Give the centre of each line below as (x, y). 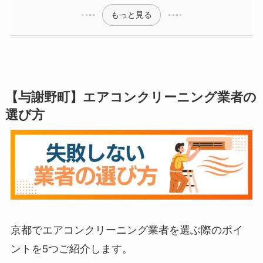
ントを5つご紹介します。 (71, 249)
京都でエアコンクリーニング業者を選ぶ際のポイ (127, 230)
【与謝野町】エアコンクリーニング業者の (131, 97)
